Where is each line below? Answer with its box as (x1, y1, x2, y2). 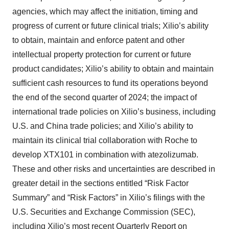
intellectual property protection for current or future (12, 50, 191, 59)
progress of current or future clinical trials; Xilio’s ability (12, 21, 209, 31)
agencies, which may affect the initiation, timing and (12, 7, 198, 16)
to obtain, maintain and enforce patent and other (12, 36, 185, 45)
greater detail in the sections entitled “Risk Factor (12, 179, 189, 188)
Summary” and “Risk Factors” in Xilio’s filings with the (12, 193, 205, 202)
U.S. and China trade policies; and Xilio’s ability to (12, 122, 193, 131)
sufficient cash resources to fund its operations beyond (12, 79, 208, 88)
